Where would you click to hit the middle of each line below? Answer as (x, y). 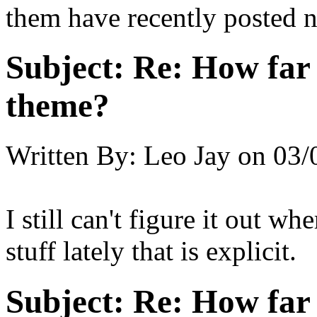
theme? (58, 105)
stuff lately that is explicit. (151, 251)
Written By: (71, 156)
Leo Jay (187, 156)
